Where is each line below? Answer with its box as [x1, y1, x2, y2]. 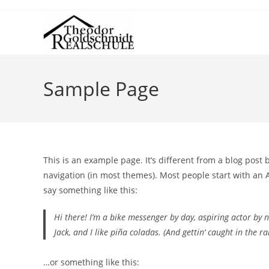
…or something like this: [43, 256, 139, 268]
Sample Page [43, 76, 159, 101]
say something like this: [43, 184, 138, 196]
